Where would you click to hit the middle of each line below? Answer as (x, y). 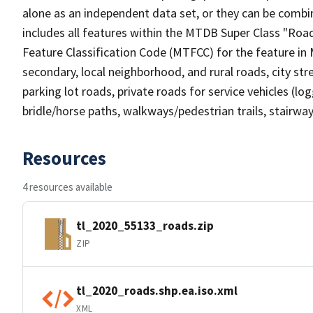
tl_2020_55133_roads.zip (145, 225)
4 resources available (67, 187)
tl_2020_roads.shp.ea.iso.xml (157, 290)
